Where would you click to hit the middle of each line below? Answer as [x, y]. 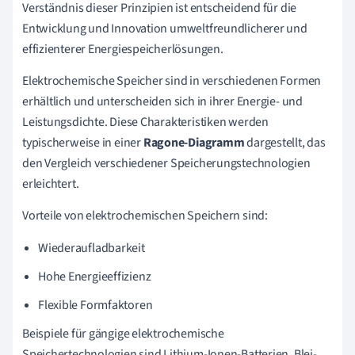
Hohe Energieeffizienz [95, 276]
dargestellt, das [285, 142]
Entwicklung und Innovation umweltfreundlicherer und [165, 28]
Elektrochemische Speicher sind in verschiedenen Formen [172, 80]
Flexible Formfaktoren [95, 305]
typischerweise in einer [83, 142]
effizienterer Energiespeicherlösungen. [123, 49]
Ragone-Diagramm [194, 142]
